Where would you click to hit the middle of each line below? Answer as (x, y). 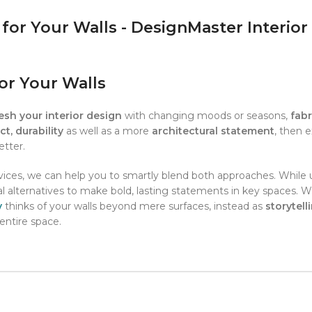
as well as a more (109, 131)
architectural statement (213, 131)
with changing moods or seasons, (208, 116)
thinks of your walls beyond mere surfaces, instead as (134, 206)
